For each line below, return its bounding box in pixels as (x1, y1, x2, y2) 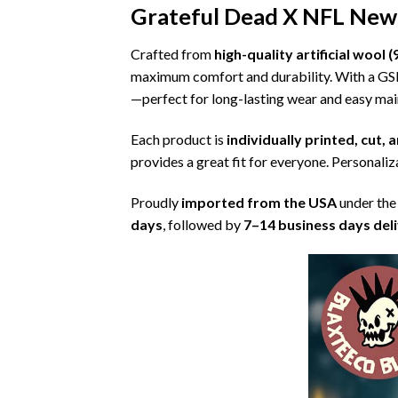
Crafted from (131, 45, 214, 63)
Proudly (131, 193, 181, 211)
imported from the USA (181, 193, 337, 211)
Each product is (131, 131, 227, 148)
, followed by (163, 215, 243, 233)
